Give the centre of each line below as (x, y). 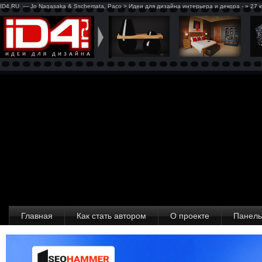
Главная (37, 216)
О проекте (190, 216)
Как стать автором (111, 216)
